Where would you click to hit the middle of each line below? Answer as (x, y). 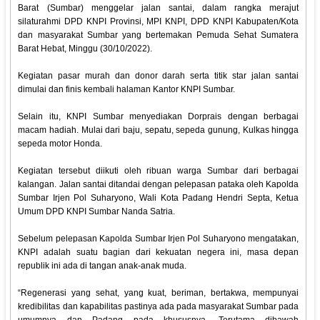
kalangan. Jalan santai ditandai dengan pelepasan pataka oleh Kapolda (159, 185)
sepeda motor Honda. (60, 144)
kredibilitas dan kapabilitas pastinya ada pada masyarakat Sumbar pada (159, 307)
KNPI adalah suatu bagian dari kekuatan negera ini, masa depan (159, 252)
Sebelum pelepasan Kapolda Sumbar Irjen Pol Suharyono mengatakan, (159, 239)
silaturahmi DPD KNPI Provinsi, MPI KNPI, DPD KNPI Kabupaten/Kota (159, 22)
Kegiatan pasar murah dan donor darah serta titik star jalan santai (159, 76)
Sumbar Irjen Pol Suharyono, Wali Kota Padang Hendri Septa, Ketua (159, 198)
